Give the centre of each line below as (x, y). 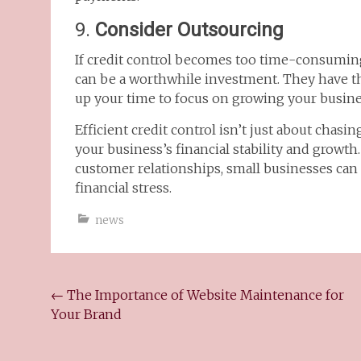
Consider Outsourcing (189, 30)
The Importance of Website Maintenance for (204, 295)
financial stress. (123, 188)
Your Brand (86, 314)
